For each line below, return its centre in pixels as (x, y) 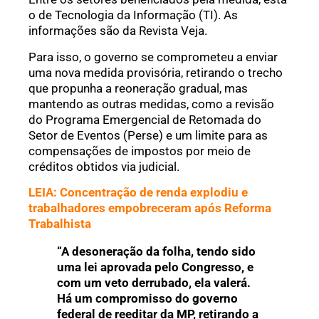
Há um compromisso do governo (147, 299)
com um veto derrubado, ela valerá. (154, 283)
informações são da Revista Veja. (118, 31)
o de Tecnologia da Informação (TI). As (133, 15)
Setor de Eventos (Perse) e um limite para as (148, 135)
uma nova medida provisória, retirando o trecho (156, 72)
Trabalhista (60, 224)
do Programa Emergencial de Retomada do (145, 119)
